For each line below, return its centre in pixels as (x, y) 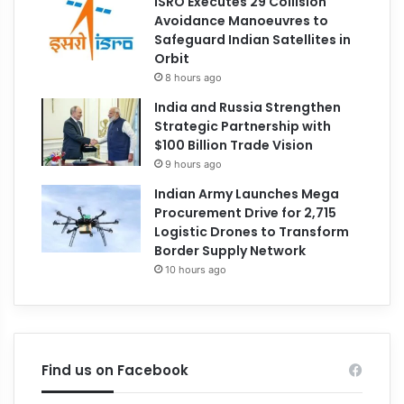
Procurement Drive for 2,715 (246, 212)
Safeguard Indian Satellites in (253, 39)
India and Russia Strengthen (248, 107)
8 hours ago (194, 77)
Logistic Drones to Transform (252, 231)
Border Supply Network (230, 250)
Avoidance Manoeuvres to (242, 20)
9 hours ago (194, 164)
